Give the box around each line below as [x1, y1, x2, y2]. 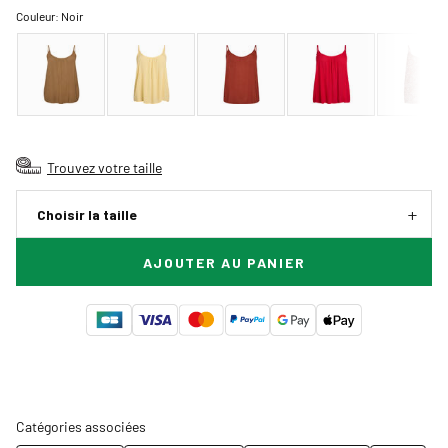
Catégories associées [16, 417, 146, 436]
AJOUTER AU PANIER [142, 254, 306, 272]
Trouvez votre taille [47, 158, 162, 177]
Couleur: [16, 8, 61, 25]
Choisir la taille [37, 206, 137, 224]
